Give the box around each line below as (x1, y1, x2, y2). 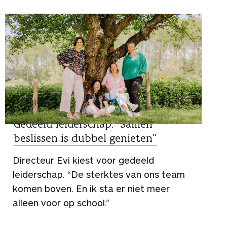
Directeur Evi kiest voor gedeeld (13, 155, 154, 166)
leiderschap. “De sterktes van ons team (13, 169, 185, 180)
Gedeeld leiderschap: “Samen (14, 117, 153, 131)
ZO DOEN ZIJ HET (16, 105, 73, 116)
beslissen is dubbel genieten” (14, 131, 157, 145)
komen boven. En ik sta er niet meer (13, 183, 170, 195)
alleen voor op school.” (13, 197, 109, 209)
